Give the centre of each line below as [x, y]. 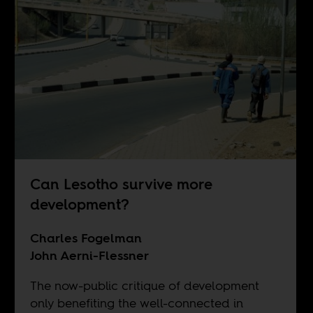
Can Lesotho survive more [121, 184]
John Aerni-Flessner [89, 256]
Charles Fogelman [86, 238]
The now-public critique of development [144, 286]
